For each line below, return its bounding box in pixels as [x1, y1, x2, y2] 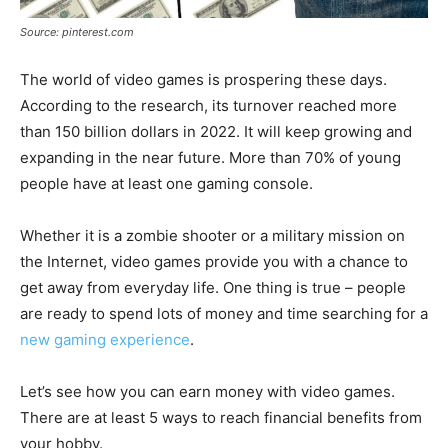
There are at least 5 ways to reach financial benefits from [20, 407, 422, 427]
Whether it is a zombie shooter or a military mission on [20, 225, 405, 245]
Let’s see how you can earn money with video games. [20, 381, 395, 401]
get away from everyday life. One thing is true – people [20, 277, 406, 297]
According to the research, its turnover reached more [20, 95, 397, 115]
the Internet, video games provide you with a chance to [20, 251, 408, 271]
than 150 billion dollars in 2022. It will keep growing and [20, 121, 412, 141]
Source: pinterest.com [20, 24, 134, 39]
